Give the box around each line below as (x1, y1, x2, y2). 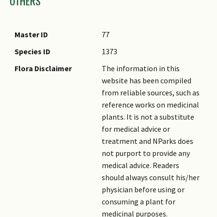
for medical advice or (102, 124, 170, 134)
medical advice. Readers (102, 160, 179, 170)
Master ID (15, 29, 48, 39)
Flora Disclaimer (15, 63, 72, 73)
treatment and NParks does (102, 136, 193, 146)
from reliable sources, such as (102, 87, 200, 97)
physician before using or (102, 184, 185, 194)
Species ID (15, 46, 50, 56)
